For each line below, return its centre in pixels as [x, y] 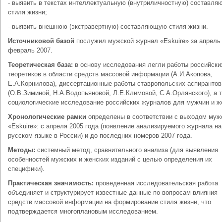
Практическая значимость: [51, 183]
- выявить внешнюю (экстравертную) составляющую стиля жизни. [108, 27]
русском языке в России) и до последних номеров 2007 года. [100, 136]
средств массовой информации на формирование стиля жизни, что [110, 202]
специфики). [26, 169]
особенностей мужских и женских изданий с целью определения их [110, 159]
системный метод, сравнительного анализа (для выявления [127, 150]
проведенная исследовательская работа [156, 183]
